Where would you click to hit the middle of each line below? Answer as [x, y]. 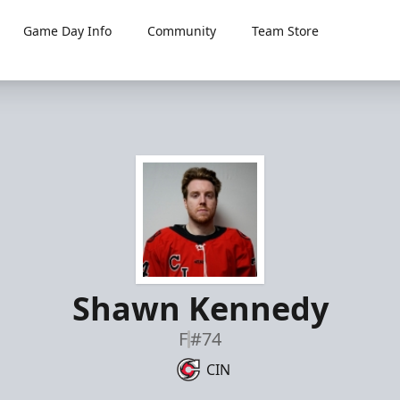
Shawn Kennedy [200, 308]
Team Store [286, 31]
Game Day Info [68, 31]
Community [182, 31]
